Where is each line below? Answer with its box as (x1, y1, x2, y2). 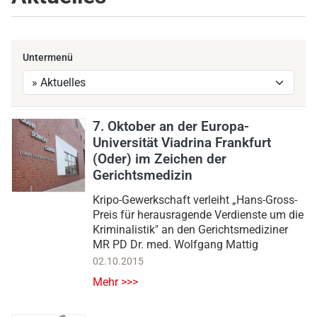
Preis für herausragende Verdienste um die (93, 208, 304, 222)
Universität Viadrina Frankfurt (93, 134, 271, 151)
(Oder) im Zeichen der (93, 151, 226, 168)
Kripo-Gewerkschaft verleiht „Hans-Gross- (93, 193, 297, 207)
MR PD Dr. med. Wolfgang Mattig (93, 238, 258, 252)
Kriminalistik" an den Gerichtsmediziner (93, 223, 288, 237)
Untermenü (23, 52, 73, 64)
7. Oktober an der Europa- (93, 118, 249, 135)
